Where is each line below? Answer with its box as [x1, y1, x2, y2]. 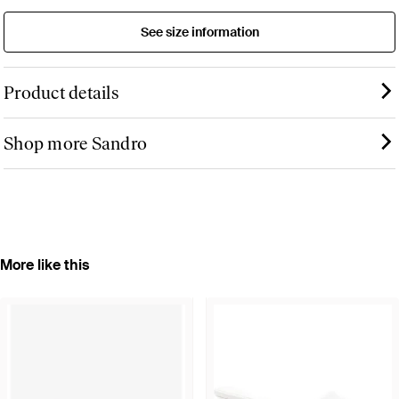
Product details [4, 81, 118, 103]
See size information [140, 23, 259, 40]
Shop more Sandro [4, 132, 147, 154]
